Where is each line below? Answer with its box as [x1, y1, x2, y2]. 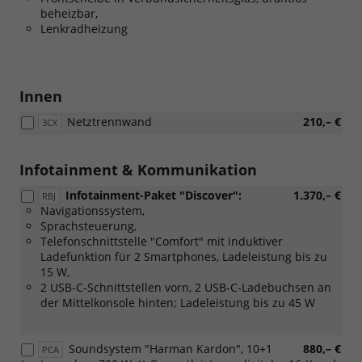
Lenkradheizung [40, 20, 128, 36]
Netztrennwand [67, 113, 152, 129]
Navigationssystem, [40, 202, 145, 218]
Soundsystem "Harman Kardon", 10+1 [69, 340, 272, 356]
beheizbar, [40, 5, 98, 21]
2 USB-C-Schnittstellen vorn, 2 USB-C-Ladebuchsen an [40, 279, 331, 295]
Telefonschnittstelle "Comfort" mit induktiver [40, 233, 283, 249]
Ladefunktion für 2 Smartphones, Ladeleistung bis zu [40, 248, 327, 264]
